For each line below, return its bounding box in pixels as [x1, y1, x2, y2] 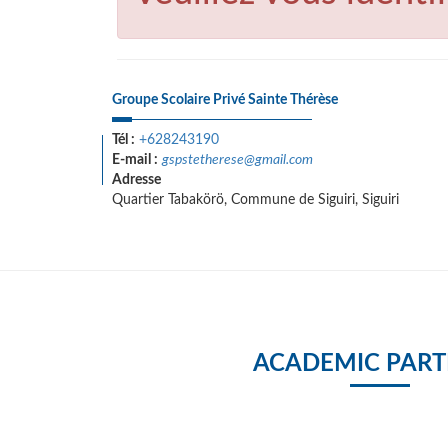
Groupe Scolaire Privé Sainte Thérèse [112, 93, 338, 107]
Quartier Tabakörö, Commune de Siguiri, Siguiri [112, 193, 399, 207]
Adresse [112, 173, 161, 187]
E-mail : [112, 153, 158, 167]
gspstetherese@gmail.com [162, 153, 313, 167]
